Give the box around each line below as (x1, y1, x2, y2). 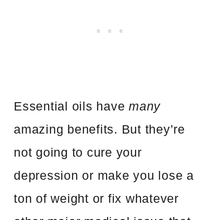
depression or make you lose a (14, 168, 194, 182)
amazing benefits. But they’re (14, 122, 185, 136)
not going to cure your (14, 145, 142, 159)
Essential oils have (14, 99, 129, 113)
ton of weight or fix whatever (14, 191, 179, 205)
